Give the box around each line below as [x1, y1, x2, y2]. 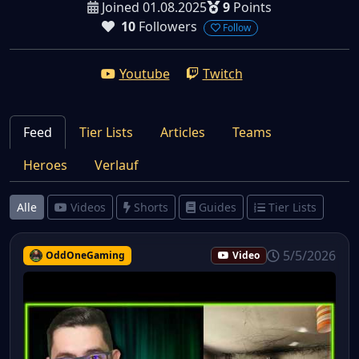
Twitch [202, 64, 243, 83]
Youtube [119, 64, 170, 83]
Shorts [134, 199, 168, 215]
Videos [71, 199, 106, 215]
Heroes [23, 155, 67, 174]
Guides [199, 199, 236, 215]
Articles [160, 123, 205, 141]
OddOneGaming [45, 248, 125, 262]
